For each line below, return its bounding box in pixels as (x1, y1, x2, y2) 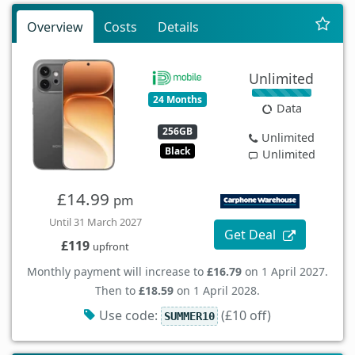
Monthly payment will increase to (27, 264, 207, 280)
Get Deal (224, 226, 280, 244)
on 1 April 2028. (174, 283, 260, 299)
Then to (95, 283, 139, 299)
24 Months (152, 92, 202, 106)
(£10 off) (218, 307, 272, 325)
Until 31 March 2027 (48, 215, 142, 230)
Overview (27, 18, 83, 36)
